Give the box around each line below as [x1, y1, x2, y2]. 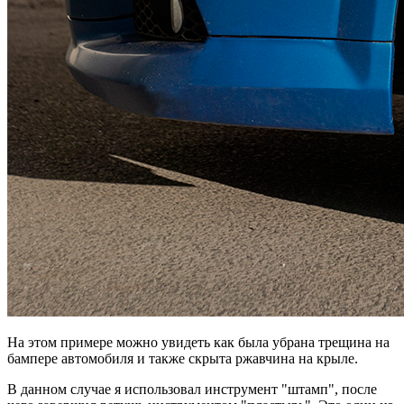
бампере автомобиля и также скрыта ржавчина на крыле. [7, 350, 358, 366]
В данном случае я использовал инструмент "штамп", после [7, 381, 377, 397]
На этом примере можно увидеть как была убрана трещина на [7, 334, 390, 350]
